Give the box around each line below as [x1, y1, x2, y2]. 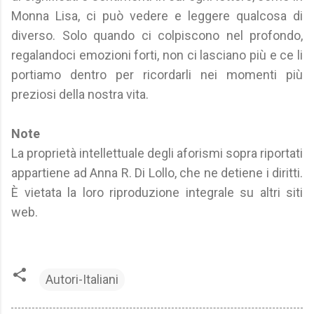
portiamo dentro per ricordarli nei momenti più [11, 67, 303, 82]
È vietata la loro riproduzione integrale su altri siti [11, 185, 303, 200]
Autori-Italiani [46, 272, 118, 287]
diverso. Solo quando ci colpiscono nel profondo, [11, 28, 303, 43]
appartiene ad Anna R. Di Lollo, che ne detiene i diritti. [11, 165, 303, 180]
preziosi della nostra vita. [11, 87, 149, 102]
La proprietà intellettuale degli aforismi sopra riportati [11, 146, 303, 161]
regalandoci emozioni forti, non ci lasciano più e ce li [11, 48, 303, 62]
